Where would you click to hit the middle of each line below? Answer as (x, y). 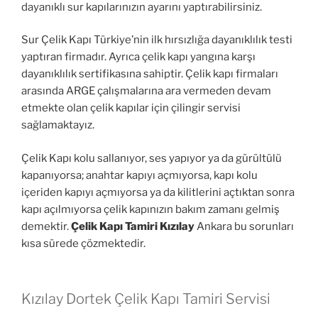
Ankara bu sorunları (244, 226)
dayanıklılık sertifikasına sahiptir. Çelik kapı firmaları (150, 74)
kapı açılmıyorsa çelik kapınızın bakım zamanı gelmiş (150, 209)
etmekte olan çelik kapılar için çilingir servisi (131, 108)
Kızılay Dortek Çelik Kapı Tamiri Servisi (146, 299)
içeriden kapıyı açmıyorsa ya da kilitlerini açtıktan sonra (158, 192)
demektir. (46, 226)
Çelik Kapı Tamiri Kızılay (133, 226)
